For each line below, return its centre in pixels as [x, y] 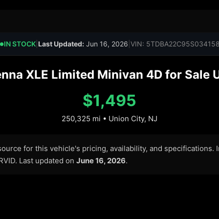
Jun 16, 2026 [106, 44]
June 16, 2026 [101, 161]
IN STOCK [20, 44]
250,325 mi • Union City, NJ [109, 119]
